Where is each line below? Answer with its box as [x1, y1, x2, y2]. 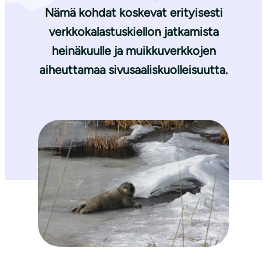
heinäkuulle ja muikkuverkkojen [51, 44, 216, 58]
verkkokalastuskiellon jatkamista [48, 24, 219, 39]
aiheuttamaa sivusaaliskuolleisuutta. [39, 63, 228, 77]
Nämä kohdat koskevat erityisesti [44, 5, 223, 20]
